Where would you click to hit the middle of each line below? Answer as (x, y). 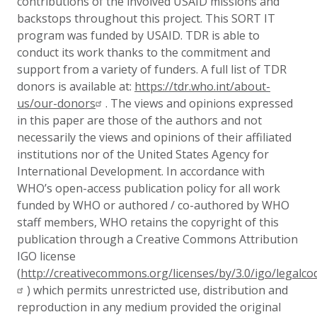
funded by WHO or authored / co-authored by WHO (153, 205)
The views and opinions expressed (202, 103)
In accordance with (215, 171)
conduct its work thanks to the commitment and (144, 52)
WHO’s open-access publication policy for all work (149, 188)
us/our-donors (56, 103)
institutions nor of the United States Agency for (143, 154)
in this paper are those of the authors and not (139, 120)
